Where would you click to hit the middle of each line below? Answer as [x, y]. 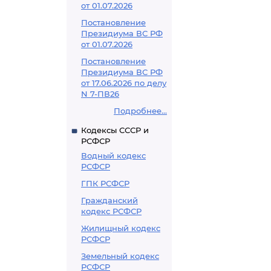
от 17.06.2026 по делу [124, 83]
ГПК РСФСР [105, 183]
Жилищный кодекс [121, 228]
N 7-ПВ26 [100, 94]
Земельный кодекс [120, 256]
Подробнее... [140, 111]
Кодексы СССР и [115, 130]
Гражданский [109, 200]
